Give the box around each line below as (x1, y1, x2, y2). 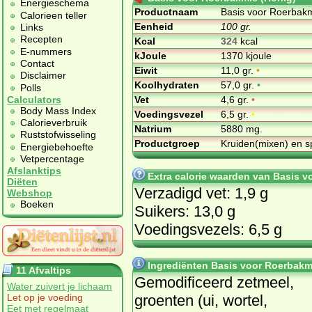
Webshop (7, 187, 52, 199)
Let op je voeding (7, 291, 83, 303)
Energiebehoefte (20, 141, 93, 153)
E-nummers (20, 45, 72, 57)
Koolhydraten (134, 79, 199, 91)
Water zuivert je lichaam (7, 280, 112, 292)
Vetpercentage (20, 153, 84, 165)
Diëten (7, 176, 38, 188)
